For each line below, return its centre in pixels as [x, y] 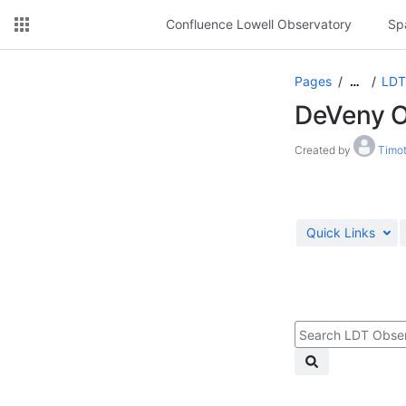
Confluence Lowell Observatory [259, 24]
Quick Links [341, 232]
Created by [324, 150]
